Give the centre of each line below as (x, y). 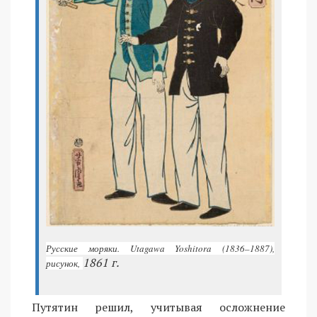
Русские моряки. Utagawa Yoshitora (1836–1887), (160, 249)
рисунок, (64, 264)
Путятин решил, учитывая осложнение (158, 307)
